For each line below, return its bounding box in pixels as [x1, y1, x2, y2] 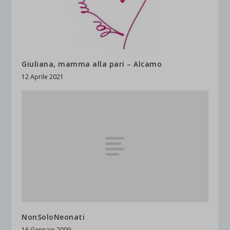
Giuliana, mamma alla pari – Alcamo [22, 59, 162, 69]
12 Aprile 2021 [22, 72, 64, 81]
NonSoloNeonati [22, 212, 85, 222]
